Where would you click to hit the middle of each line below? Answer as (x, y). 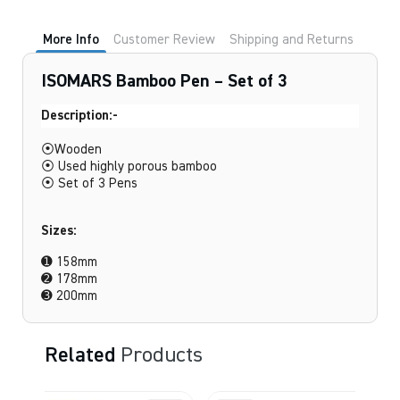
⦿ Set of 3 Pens (89, 183)
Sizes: (61, 231)
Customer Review (164, 40)
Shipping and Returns (292, 40)
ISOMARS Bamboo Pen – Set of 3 (164, 81)
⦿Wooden (71, 150)
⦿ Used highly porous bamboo (129, 167)
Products (162, 355)
